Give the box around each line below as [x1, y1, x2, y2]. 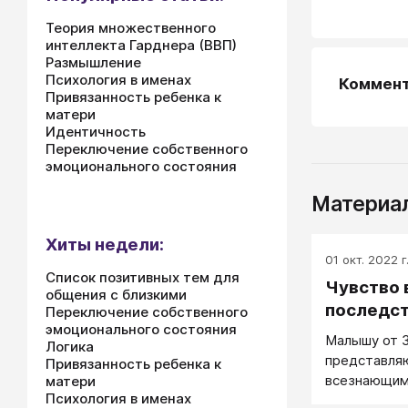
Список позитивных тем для [46, 269, 240, 286]
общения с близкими [46, 286, 187, 303]
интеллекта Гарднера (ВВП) [46, 36, 237, 54]
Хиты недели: [46, 234, 164, 255]
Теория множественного [46, 19, 216, 36]
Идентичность [46, 123, 146, 140]
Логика [46, 338, 94, 355]
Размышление [46, 54, 141, 71]
